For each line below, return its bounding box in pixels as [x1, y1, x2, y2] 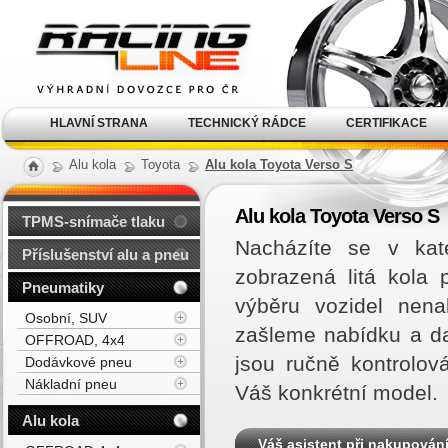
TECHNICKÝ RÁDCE [188, 116, 306, 130]
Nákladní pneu [25, 376, 117, 392]
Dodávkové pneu [25, 354, 132, 370]
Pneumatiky [22, 279, 104, 296]
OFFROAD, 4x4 [25, 332, 125, 348]
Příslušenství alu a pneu [22, 246, 189, 263]
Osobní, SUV [25, 310, 107, 326]
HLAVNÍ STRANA [50, 116, 148, 130]
